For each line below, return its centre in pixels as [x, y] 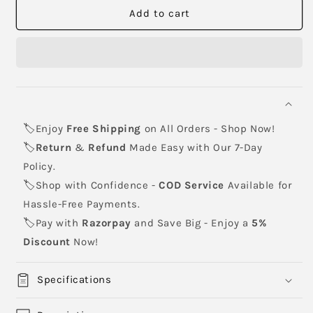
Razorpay [108, 223]
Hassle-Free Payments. [82, 204]
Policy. [39, 166]
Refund [109, 147]
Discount [47, 241]
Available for [258, 185]
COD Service [192, 185]
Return [55, 147]
